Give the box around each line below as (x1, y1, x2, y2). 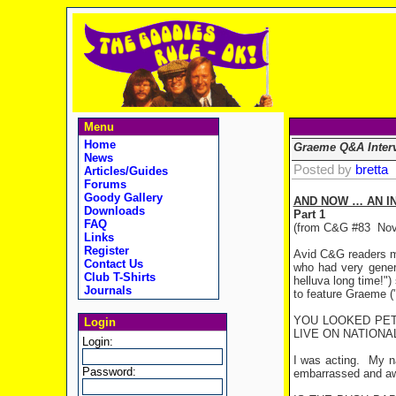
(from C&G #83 (293, 221, 370, 234)
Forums (80, 178, 126, 191)
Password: (81, 365, 136, 378)
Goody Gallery (80, 191, 163, 204)
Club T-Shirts (80, 270, 156, 284)
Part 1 (293, 208, 325, 221)
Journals (80, 284, 132, 297)
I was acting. (293, 354, 361, 367)
